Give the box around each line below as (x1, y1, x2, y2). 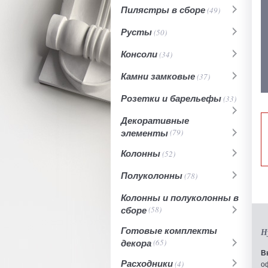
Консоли (121, 48, 157, 60)
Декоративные (121, 114, 189, 127)
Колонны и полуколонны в (121, 191, 239, 204)
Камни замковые (121, 70, 195, 83)
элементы (121, 127, 168, 138)
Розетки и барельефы (121, 92, 221, 105)
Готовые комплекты (121, 224, 217, 237)
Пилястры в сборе (121, 4, 205, 16)
